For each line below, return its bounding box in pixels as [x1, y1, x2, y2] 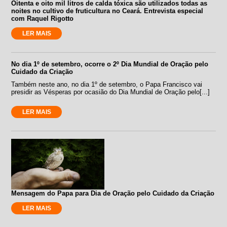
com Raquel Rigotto [11, 14, 74, 22]
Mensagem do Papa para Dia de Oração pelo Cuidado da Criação [11, 189, 215, 197]
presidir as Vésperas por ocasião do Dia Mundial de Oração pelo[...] [11, 88, 210, 96]
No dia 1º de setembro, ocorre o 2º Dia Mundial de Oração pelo [11, 60, 209, 68]
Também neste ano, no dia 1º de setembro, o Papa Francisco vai [11, 80, 203, 88]
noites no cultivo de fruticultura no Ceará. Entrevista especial [11, 7, 204, 15]
